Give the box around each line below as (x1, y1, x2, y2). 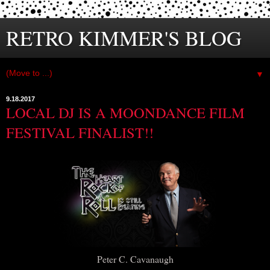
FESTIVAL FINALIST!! (6, 122, 154, 142)
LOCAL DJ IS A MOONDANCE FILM (6, 102, 245, 122)
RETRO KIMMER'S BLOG (6, 24, 242, 52)
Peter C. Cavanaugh (96, 252, 174, 265)
